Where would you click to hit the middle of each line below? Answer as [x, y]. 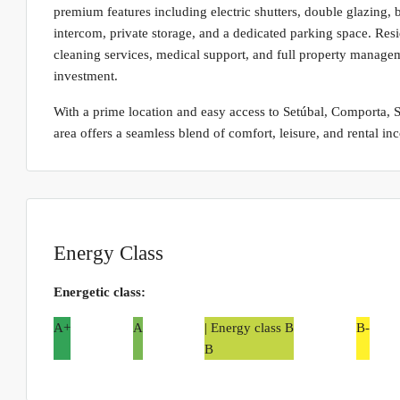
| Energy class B [250, 327]
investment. [86, 76]
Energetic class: [100, 292]
